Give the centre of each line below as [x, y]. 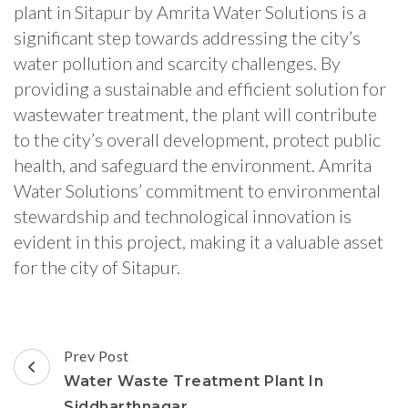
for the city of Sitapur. [97, 267]
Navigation [82, 381]
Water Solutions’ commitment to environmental [197, 191]
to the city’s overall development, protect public [197, 140]
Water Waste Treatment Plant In [194, 382]
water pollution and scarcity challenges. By [177, 63]
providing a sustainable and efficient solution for [200, 89]
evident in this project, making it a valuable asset [199, 242]
